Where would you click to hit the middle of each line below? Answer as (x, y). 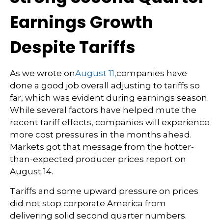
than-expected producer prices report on (98, 159)
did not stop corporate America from (88, 203)
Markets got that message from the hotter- (102, 147)
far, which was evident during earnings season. (109, 98)
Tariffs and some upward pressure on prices (104, 191)
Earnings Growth (82, 22)
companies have (152, 73)
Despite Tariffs (73, 47)
